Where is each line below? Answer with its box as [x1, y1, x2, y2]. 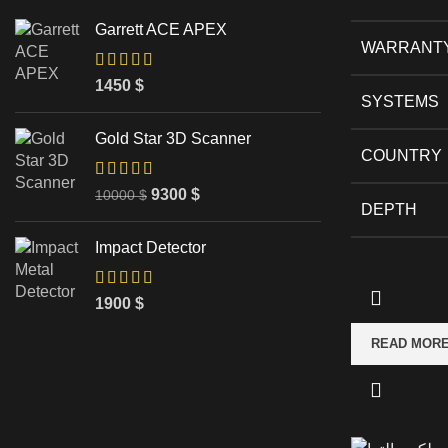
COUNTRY [361, 147, 442, 165]
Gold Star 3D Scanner [95, 129, 251, 147]
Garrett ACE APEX [95, 20, 227, 38]
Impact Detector [95, 238, 206, 256]
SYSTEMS [361, 93, 439, 111]
